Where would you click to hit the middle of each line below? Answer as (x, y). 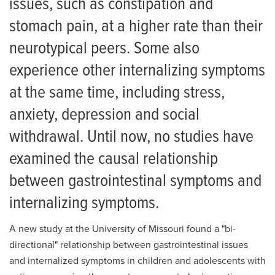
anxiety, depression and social (104, 116)
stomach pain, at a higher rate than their (136, 27)
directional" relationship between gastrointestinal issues (129, 245)
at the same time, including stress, (117, 94)
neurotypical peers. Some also (104, 49)
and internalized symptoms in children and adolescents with (137, 261)
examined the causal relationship (114, 160)
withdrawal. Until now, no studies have (131, 138)
